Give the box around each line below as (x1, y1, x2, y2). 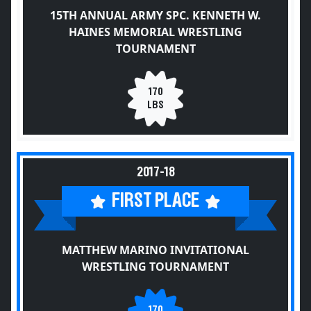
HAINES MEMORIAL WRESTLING (69, 24, 242, 40)
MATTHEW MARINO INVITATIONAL (62, 242, 249, 258)
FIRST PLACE (112, 191, 199, 211)
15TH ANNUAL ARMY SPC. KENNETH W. (50, 8, 261, 23)
